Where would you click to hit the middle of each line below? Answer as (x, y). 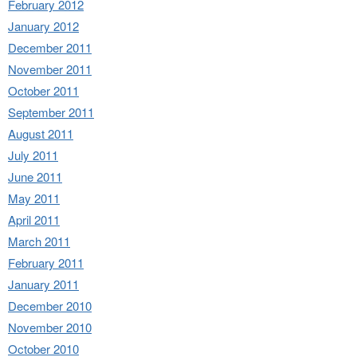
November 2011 (50, 69)
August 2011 (41, 133)
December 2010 (50, 305)
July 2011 (33, 155)
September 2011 (51, 112)
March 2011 (39, 241)
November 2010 (50, 327)
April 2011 (34, 219)
